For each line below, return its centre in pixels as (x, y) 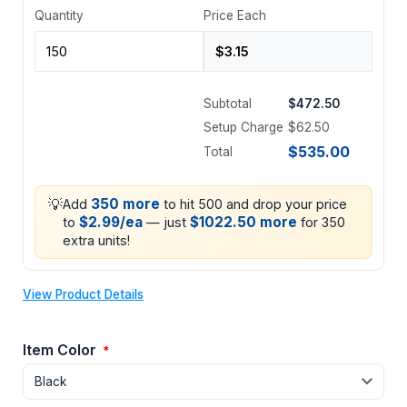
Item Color (61, 349)
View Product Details (83, 294)
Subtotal (228, 103)
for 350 (321, 222)
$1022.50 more (243, 222)
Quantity (59, 15)
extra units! (96, 240)
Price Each (235, 15)
